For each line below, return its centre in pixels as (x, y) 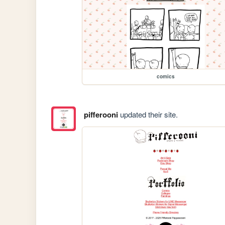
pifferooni (101, 115)
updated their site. (148, 115)
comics (166, 76)
